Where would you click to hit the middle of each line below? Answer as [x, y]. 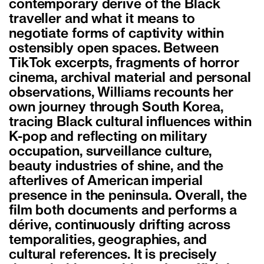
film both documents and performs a [123, 211]
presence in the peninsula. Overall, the [128, 197]
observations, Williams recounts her [121, 93]
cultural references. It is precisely [113, 255]
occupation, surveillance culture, [110, 152]
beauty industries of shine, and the [116, 167]
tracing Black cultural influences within [130, 123]
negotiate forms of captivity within [117, 34]
